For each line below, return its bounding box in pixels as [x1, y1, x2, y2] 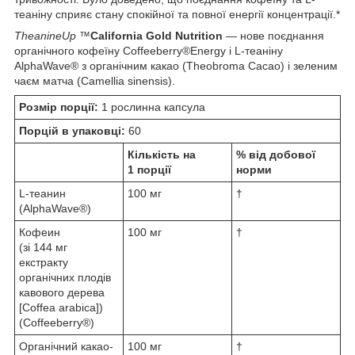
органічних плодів [19, 270, 111, 284]
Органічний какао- [19, 339, 113, 353]
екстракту [19, 255, 68, 269]
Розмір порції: [19, 100, 101, 113]
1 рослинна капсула [101, 100, 205, 113]
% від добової [236, 147, 315, 161]
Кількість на [128, 147, 196, 161]
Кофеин [19, 225, 60, 239]
